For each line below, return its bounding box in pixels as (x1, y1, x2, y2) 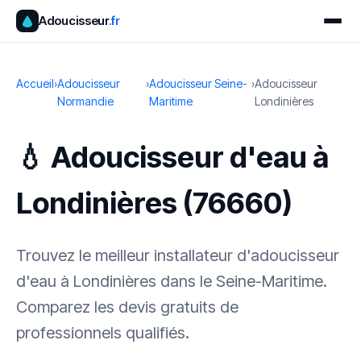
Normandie (57, 94, 114, 108)
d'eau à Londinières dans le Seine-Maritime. (16, 272, 327, 291)
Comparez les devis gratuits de (16, 297, 239, 317)
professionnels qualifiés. (16, 323, 189, 342)
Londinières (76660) (16, 185, 293, 221)
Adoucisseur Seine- (148, 77, 247, 90)
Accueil (16, 77, 54, 90)
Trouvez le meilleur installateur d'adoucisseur (16, 246, 339, 265)
